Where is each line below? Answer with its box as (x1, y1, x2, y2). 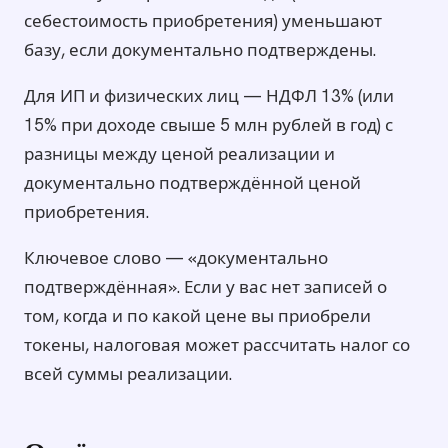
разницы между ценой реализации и (24, 143, 335, 166)
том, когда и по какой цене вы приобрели (24, 305, 371, 328)
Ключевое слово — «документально (24, 247, 328, 270)
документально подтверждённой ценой (24, 172, 361, 195)
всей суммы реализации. (24, 363, 232, 386)
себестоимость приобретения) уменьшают (24, 10, 382, 33)
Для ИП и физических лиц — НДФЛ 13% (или (24, 85, 394, 108)
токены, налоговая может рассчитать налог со (24, 334, 410, 357)
